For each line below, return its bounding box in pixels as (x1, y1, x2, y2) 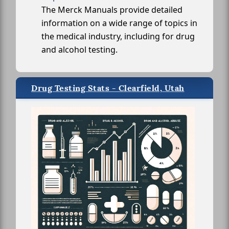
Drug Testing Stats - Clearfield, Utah (31, 82, 185, 94)
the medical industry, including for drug (41, 30, 195, 42)
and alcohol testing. (41, 43, 118, 55)
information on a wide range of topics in (41, 17, 197, 29)
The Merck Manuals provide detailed (41, 4, 182, 15)
